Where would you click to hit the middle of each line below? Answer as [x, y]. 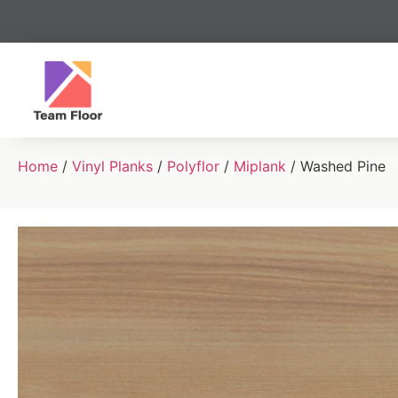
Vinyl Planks [112, 167]
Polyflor [193, 167]
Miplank [260, 167]
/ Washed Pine [336, 167]
